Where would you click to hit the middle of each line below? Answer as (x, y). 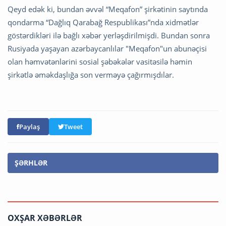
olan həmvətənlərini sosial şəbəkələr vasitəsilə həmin (100, 62)
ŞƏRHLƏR (31, 163)
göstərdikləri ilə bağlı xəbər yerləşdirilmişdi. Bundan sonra (109, 36)
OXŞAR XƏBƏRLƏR (45, 218)
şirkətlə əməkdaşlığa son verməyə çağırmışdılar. (92, 75)
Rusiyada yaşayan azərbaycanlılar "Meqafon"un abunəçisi (107, 49)
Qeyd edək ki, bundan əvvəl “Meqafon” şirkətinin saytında (108, 9)
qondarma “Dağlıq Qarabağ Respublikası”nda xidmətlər (103, 22)
